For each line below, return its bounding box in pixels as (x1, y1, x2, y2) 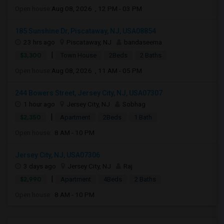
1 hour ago (23, 100, 55, 108)
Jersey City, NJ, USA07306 (15, 151, 100, 159)
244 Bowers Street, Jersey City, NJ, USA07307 (15, 89, 162, 97)
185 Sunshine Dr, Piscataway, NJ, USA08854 (15, 27, 156, 35)
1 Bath (134, 113, 152, 121)
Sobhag (122, 100, 145, 108)
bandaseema (124, 38, 162, 46)
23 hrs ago (23, 38, 55, 46)
